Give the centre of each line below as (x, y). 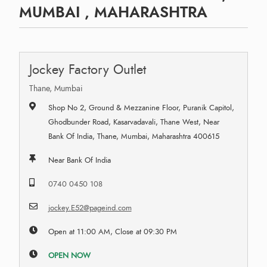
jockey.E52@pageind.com (90, 208)
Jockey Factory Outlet (88, 69)
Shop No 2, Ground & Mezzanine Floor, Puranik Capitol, (141, 108)
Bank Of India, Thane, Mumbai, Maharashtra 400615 (133, 136)
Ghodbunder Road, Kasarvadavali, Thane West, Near (133, 122)
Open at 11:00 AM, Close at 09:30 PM (112, 232)
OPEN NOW (69, 255)
